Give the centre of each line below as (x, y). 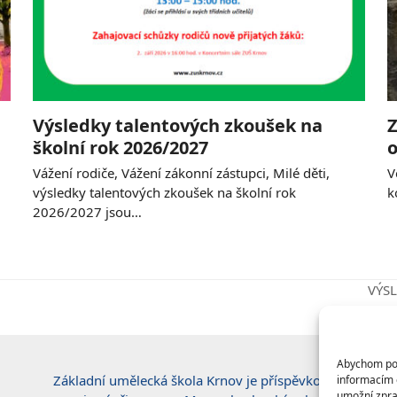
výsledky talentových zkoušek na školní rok (164, 192)
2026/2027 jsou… (87, 211)
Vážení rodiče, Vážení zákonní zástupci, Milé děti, (181, 172)
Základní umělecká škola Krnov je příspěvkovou (198, 381)
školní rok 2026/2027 (120, 147)
